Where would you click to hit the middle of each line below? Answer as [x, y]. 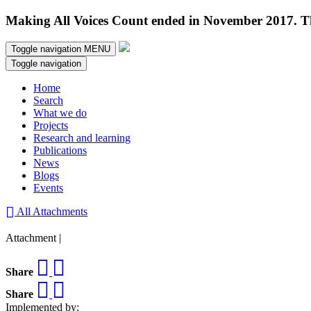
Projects [51, 126]
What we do [60, 113]
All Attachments [51, 212]
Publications [60, 151]
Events [48, 188]
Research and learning [82, 138]
